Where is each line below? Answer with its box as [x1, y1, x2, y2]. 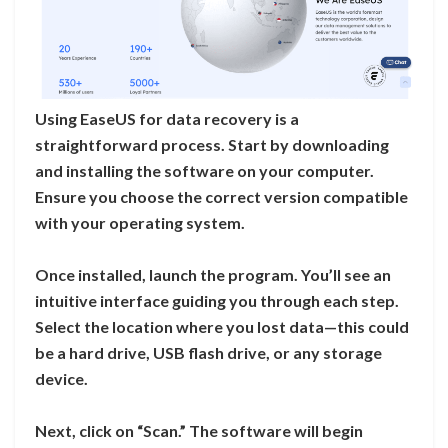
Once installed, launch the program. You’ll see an [35, 265, 391, 285]
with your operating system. [35, 213, 245, 233]
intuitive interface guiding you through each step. [35, 291, 399, 311]
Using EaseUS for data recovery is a [35, 109, 299, 129]
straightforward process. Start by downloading [35, 135, 389, 155]
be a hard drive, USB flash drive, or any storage [35, 343, 382, 363]
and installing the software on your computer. [35, 161, 374, 181]
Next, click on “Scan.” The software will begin [35, 421, 363, 441]
